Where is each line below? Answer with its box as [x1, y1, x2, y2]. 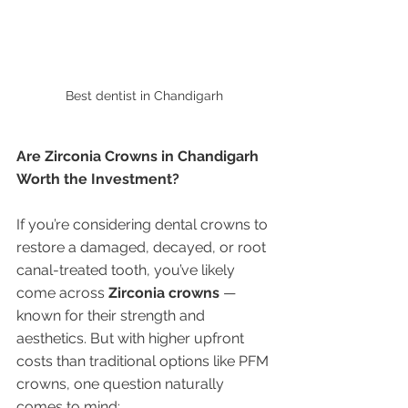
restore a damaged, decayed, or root [16, 239, 270, 256]
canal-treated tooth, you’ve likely [16, 261, 239, 279]
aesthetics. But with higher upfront [16, 330, 248, 347]
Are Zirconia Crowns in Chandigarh [16, 148, 262, 165]
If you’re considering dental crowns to [16, 216, 271, 233]
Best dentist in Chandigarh [65, 88, 227, 103]
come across [16, 284, 108, 301]
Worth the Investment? [16, 170, 179, 188]
